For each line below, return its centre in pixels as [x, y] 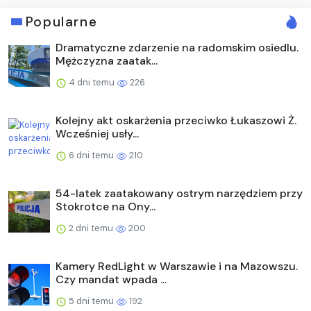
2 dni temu [91, 228]
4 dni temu [92, 82]
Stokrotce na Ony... [106, 206]
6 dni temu [91, 155]
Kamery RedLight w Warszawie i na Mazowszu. [177, 266]
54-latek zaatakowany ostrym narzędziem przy [179, 193]
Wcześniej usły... [97, 133]
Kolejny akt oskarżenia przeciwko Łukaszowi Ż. [176, 120]
